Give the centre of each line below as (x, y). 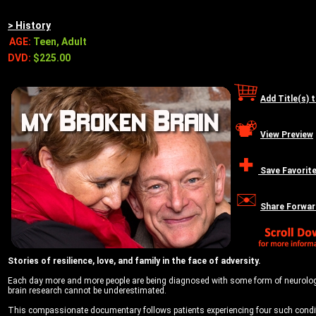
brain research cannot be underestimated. (87, 291)
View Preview (287, 135)
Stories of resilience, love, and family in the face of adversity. (134, 261)
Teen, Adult (60, 42)
